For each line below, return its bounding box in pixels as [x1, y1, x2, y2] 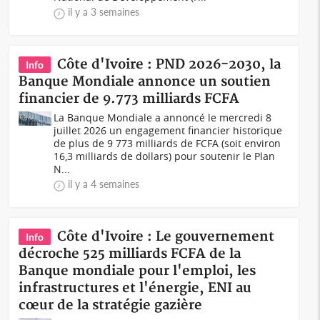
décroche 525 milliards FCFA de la [19, 246, 241, 262]
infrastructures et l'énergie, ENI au [19, 280, 252, 296]
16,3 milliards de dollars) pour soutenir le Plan [54, 149, 276, 163]
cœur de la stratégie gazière [19, 297, 203, 314]
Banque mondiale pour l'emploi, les [19, 263, 256, 279]
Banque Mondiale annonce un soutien [19, 74, 271, 90]
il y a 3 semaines [68, 6, 140, 18]
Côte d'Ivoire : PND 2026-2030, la [57, 56, 281, 73]
